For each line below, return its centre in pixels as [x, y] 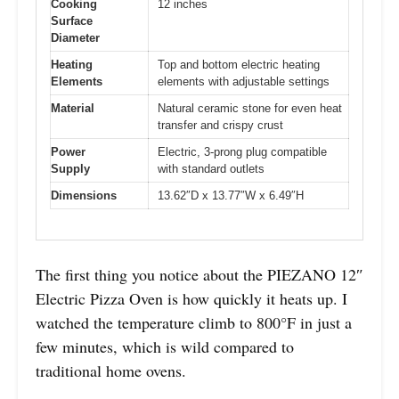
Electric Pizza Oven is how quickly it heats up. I [191, 299]
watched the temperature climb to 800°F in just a [194, 323]
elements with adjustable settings [244, 81]
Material [73, 108]
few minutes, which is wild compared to [165, 347]
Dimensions [84, 195]
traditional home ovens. [111, 371]
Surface [72, 20]
